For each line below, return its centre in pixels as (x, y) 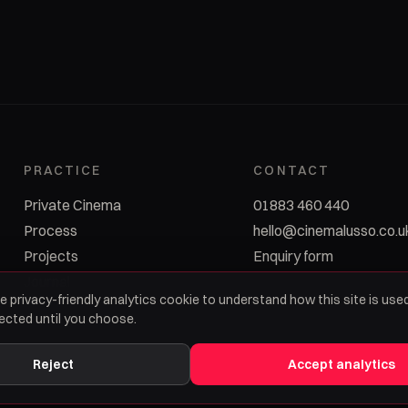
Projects (51, 255)
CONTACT (292, 170)
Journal (46, 281)
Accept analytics (342, 364)
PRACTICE (62, 170)
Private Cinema (72, 204)
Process (50, 230)
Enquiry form (294, 255)
